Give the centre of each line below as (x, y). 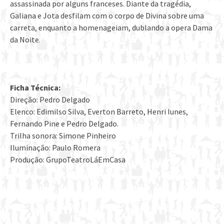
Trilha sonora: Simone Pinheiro (63, 136)
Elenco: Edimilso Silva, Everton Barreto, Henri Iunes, (99, 112)
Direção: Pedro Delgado (50, 100)
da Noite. (25, 40)
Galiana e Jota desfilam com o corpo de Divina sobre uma (107, 16)
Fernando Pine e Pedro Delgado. (64, 124)
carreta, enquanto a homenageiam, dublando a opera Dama (111, 28)
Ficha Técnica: (35, 88)
